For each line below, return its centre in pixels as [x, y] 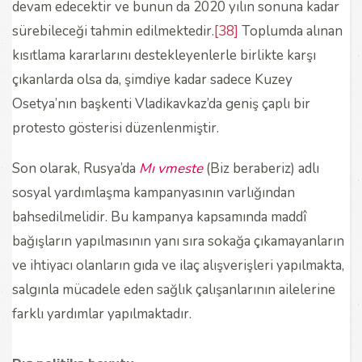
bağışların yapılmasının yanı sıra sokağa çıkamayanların [178, 241]
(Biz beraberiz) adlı [263, 168]
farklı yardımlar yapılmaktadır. [102, 314]
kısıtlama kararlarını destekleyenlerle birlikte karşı [164, 55]
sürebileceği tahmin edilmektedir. [113, 31]
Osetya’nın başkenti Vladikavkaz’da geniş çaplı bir [161, 103]
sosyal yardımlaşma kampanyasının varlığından [154, 192]
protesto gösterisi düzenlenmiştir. [116, 128]
